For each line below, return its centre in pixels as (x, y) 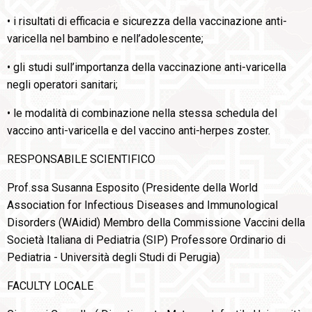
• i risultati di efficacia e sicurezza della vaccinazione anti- (147, 22)
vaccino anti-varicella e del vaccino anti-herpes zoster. (139, 131)
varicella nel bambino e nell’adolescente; (105, 39)
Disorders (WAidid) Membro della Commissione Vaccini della (156, 223)
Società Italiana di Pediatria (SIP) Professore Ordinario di (146, 240)
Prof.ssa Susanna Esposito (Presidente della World (132, 188)
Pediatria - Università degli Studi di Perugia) (114, 258)
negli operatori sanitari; (62, 85)
